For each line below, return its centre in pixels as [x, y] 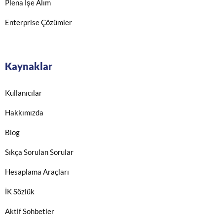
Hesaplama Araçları [37, 171]
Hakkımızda [24, 112]
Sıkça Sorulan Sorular [39, 152]
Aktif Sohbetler [30, 211]
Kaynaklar [29, 66]
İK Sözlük [20, 191]
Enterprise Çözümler [38, 22]
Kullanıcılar [23, 92]
